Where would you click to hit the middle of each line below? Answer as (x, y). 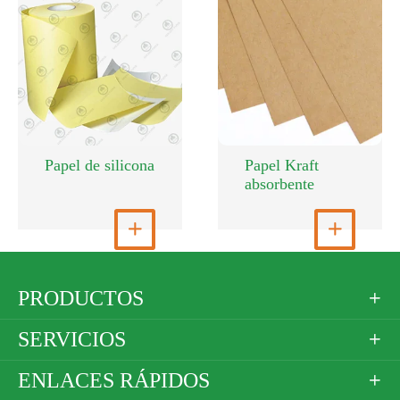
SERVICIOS (72, 339)
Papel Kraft (282, 165)
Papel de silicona (100, 165)
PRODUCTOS (81, 298)
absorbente (279, 183)
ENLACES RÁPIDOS (114, 380)
